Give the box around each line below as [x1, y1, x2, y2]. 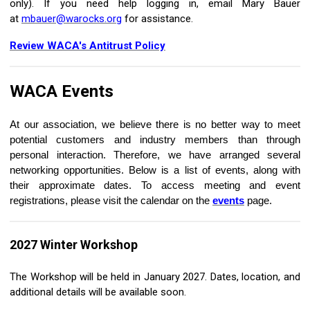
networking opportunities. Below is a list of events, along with [10, 164, 300, 176]
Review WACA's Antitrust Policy [10, 39, 165, 53]
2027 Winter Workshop [10, 237, 138, 253]
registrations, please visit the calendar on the [10, 194, 212, 207]
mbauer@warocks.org [21, 12, 122, 26]
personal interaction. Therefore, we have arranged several [10, 149, 300, 161]
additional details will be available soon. [10, 286, 189, 299]
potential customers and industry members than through [10, 134, 300, 146]
